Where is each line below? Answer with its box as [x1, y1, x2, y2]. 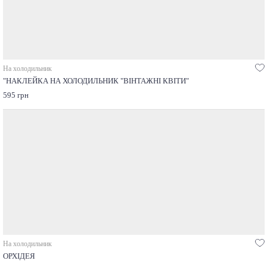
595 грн [2, 91, 29, 100]
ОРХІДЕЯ [2, 252, 35, 260]
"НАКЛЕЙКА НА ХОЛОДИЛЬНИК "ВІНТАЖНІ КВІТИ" [2, 76, 189, 85]
